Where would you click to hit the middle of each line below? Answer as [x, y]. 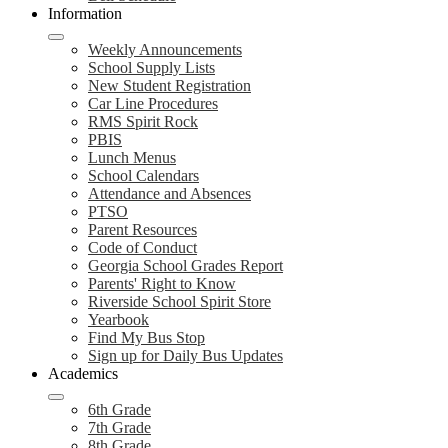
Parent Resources [142, 229]
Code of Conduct [142, 247]
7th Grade [119, 427]
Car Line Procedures [153, 103]
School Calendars [143, 175]
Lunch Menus [132, 157]
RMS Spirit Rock [143, 121]
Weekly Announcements [165, 49]
